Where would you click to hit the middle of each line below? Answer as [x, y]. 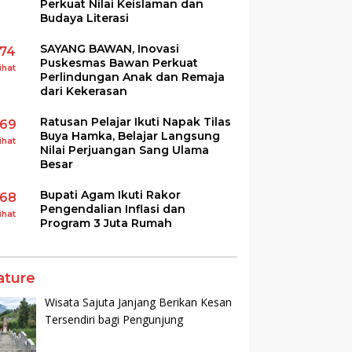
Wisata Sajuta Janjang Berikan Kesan [138, 302]
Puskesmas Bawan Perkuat [119, 62]
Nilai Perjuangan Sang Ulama [125, 150]
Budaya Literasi [85, 18]
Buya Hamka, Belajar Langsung [130, 136]
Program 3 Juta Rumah [106, 223]
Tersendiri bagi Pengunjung [114, 319]
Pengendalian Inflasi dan [113, 209]
